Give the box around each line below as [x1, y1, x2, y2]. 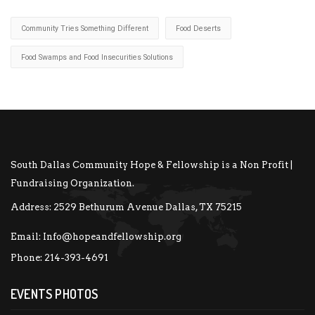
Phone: [11, 252, 44, 263]
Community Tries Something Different [21, 23, 148, 33]
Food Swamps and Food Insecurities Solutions [21, 52, 173, 62]
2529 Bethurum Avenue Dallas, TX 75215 [53, 201, 242, 212]
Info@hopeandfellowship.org [43, 231, 181, 242]
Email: [11, 231, 43, 242]
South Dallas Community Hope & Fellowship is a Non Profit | [11, 159, 292, 170]
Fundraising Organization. [11, 177, 134, 188]
